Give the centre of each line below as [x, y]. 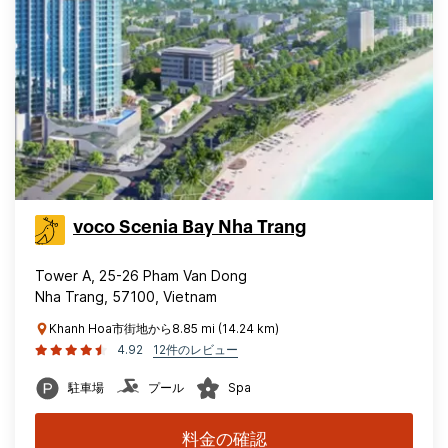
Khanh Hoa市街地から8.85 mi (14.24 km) [164, 328]
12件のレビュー [195, 349]
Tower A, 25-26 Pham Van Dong [141, 275]
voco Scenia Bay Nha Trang [189, 227]
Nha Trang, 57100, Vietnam [126, 296]
